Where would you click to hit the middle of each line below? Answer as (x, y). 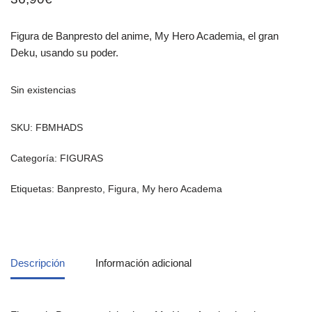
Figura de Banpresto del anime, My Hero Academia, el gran (145, 36)
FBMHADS (59, 127)
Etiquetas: (34, 189)
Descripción (38, 263)
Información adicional (143, 263)
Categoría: (35, 158)
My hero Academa (182, 189)
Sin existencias (43, 90)
